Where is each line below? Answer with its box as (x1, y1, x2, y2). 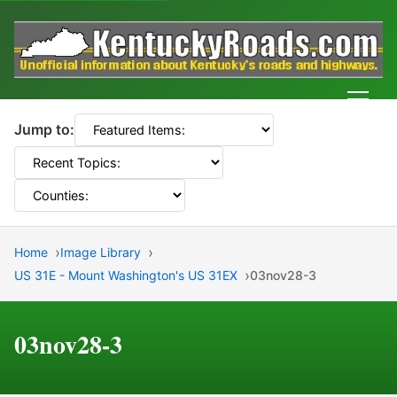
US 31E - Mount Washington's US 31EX (14, 268, 237, 284)
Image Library (60, 245, 141, 261)
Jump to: (14, 121, 74, 139)
